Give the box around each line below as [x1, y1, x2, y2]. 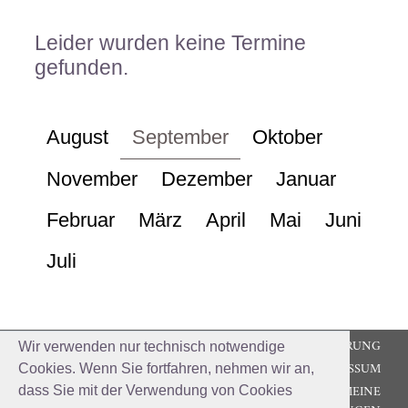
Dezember [161, 168, 252, 190]
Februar [46, 209, 115, 231]
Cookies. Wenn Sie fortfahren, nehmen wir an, [18, 360, 314, 376]
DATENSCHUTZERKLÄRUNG [215, 334, 381, 358]
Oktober [252, 126, 322, 148]
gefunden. [35, 55, 128, 79]
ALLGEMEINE [301, 380, 381, 403]
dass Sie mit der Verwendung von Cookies [18, 382, 292, 398]
